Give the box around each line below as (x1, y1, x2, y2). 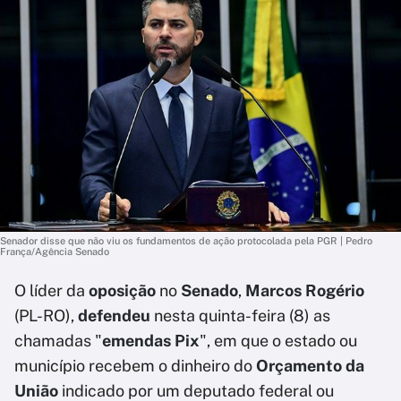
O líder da (14, 281, 89, 300)
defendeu (78, 306, 150, 325)
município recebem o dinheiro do (14, 356, 256, 375)
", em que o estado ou (200, 331, 357, 350)
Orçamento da (256, 356, 364, 375)
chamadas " (14, 331, 102, 350)
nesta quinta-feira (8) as (150, 306, 330, 325)
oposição (89, 281, 156, 300)
